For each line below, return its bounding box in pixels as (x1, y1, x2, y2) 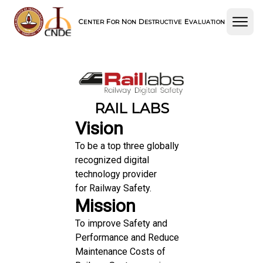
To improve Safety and (75, 217, 167, 229)
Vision (75, 117, 123, 139)
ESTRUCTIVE (144, 19, 185, 25)
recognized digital (75, 154, 149, 166)
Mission (75, 195, 136, 216)
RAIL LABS (94, 99, 169, 117)
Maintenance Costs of (75, 245, 166, 257)
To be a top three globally (75, 140, 179, 151)
